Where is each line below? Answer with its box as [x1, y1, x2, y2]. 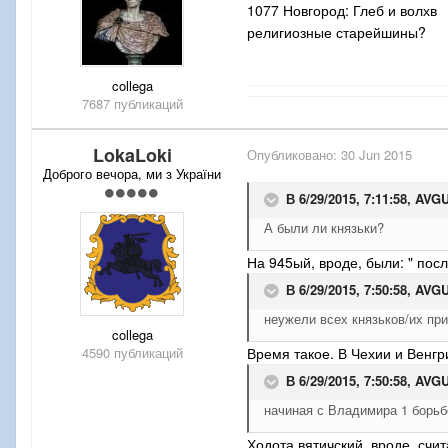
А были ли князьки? [264, 218, 384, 238]
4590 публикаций [81, 343, 183, 363]
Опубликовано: [247, 145, 341, 165]
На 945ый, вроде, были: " [247, 252, 413, 273]
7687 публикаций [81, 94, 183, 114]
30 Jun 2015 [341, 145, 412, 165]
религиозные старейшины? [247, 22, 426, 43]
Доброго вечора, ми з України [43, 164, 221, 184]
